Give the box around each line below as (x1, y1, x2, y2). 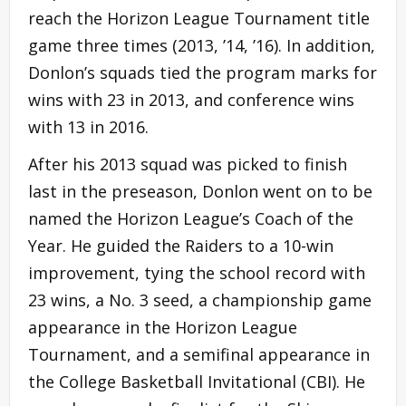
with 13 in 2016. (28, 115, 149, 138)
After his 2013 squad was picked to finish (28, 152, 347, 175)
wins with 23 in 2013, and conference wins (28, 88, 354, 111)
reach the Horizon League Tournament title (28, 6, 370, 29)
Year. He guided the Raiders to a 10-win (28, 234, 333, 256)
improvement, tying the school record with (28, 261, 365, 284)
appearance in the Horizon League (28, 315, 297, 338)
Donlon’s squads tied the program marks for (28, 61, 377, 83)
